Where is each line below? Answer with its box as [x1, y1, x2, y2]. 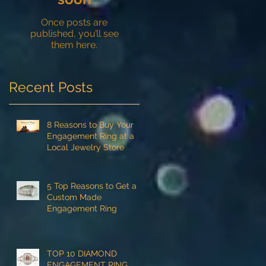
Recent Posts [9, 79, 93, 95]
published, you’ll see [30, 28, 119, 39]
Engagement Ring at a [47, 131, 134, 141]
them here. [51, 39, 97, 50]
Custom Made [47, 192, 102, 202]
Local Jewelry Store [47, 142, 124, 152]
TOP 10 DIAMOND [47, 249, 117, 258]
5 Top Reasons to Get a [47, 181, 137, 191]
